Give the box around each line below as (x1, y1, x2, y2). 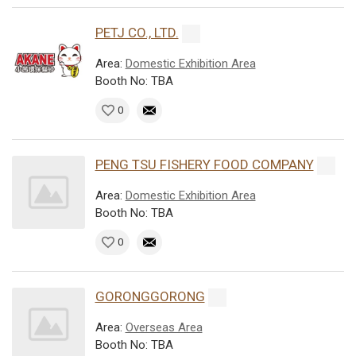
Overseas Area (125, 319, 203, 335)
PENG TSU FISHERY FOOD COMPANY (95, 156, 314, 172)
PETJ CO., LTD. (95, 24, 179, 41)
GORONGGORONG (95, 288, 205, 304)
